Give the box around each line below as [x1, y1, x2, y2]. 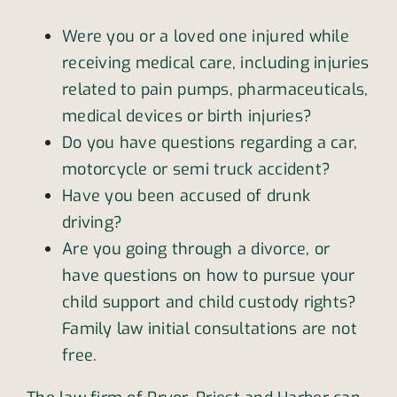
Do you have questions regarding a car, [61, 132, 358, 154]
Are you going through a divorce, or [61, 238, 331, 261]
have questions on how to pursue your [61, 265, 355, 287]
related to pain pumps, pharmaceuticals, [61, 79, 369, 101]
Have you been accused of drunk [61, 185, 311, 207]
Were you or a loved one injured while [61, 26, 349, 48]
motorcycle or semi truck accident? [61, 159, 331, 181]
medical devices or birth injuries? [61, 105, 313, 128]
